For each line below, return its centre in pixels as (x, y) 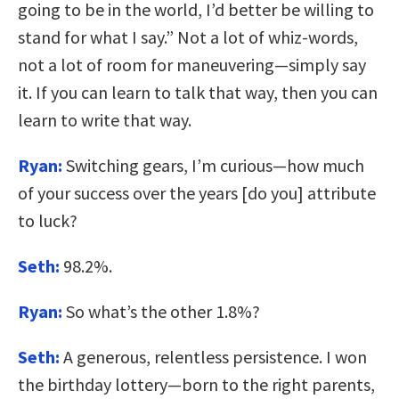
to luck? (48, 220)
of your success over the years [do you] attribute (197, 192)
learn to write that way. (105, 119)
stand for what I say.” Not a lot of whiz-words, (188, 37)
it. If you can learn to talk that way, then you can (198, 92)
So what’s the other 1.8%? (161, 311)
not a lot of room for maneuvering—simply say (192, 64)
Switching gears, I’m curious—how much (213, 165)
